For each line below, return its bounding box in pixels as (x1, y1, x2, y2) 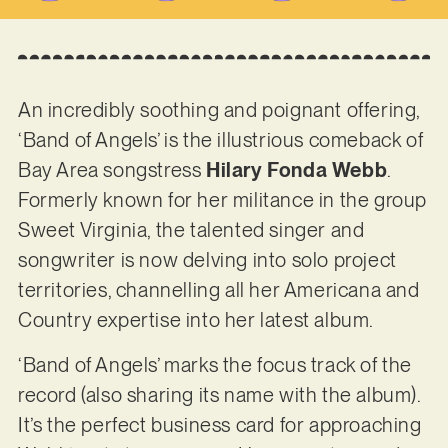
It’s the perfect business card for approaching (17, 412, 422, 437)
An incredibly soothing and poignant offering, (17, 98, 420, 123)
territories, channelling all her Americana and (17, 278, 420, 303)
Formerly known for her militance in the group (17, 188, 427, 213)
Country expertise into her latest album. (17, 308, 378, 333)
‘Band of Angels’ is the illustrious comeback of (17, 128, 424, 153)
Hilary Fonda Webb (205, 158, 388, 183)
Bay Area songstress (17, 158, 206, 183)
